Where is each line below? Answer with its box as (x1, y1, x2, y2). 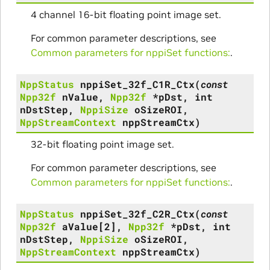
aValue (61, 219, 98, 233)
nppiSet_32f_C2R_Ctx (80, 207, 195, 220)
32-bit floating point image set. (30, 137, 174, 150)
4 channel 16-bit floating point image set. (30, 8, 221, 20)
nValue (61, 90, 98, 103)
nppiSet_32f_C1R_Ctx (80, 77, 195, 90)
